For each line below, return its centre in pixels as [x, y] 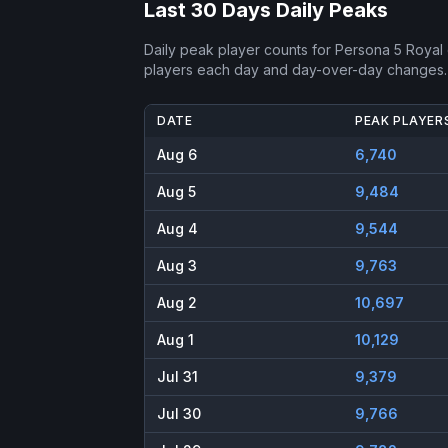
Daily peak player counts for [239, 50]
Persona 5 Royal [389, 50]
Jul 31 [177, 377]
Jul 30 [179, 414]
